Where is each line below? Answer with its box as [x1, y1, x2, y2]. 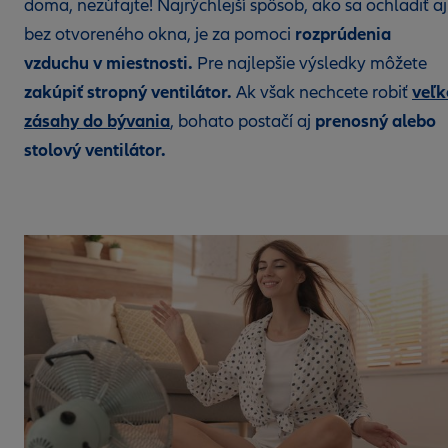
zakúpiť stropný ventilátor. [24, 81, 232, 103]
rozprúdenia [295, 23, 391, 45]
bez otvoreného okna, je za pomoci [24, 24, 295, 45]
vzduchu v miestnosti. [24, 52, 193, 74]
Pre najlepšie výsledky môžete [193, 53, 427, 74]
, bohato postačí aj [170, 111, 315, 132]
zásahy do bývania [24, 110, 170, 132]
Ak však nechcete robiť [232, 82, 412, 103]
